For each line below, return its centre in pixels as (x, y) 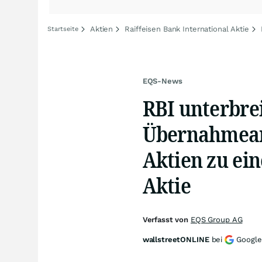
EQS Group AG (216, 220)
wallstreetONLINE (176, 239)
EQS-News (162, 81)
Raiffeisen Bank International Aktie (187, 29)
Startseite (63, 29)
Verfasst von (166, 220)
